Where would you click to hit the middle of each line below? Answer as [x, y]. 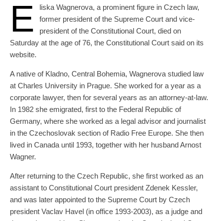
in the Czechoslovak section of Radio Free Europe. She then [107, 133]
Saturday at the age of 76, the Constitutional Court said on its [107, 42]
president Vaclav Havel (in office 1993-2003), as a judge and [106, 211]
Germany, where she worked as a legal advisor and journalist [108, 121]
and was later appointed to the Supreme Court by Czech [100, 199]
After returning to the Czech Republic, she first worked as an [107, 176]
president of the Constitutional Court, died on [110, 31]
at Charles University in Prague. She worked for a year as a [105, 85]
